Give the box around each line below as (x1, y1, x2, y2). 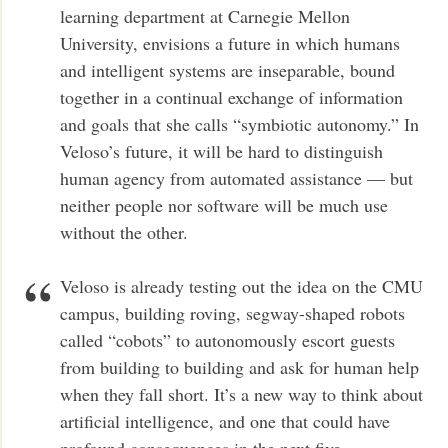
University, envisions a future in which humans (60, 30, 401, 55)
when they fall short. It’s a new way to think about (60, 381, 424, 406)
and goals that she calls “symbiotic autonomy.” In (60, 111, 420, 136)
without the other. (60, 219, 189, 244)
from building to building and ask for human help (60, 354, 420, 379)
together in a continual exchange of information (60, 84, 404, 109)
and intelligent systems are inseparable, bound (60, 57, 396, 82)
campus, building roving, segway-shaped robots (60, 300, 406, 325)
